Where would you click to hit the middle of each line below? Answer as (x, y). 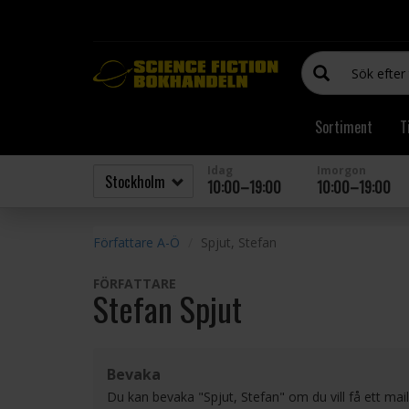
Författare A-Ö (136, 242)
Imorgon (341, 170)
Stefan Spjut (168, 308)
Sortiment (344, 127)
